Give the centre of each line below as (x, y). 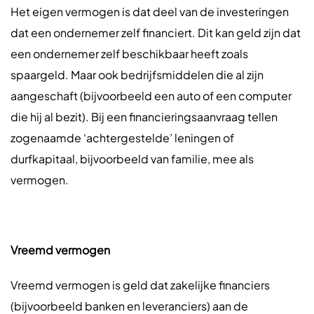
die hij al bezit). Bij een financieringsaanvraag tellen (144, 117)
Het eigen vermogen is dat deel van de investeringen (150, 12)
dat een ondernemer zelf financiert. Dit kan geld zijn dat (156, 33)
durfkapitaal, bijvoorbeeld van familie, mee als (132, 159)
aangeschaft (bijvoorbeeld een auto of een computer (151, 96)
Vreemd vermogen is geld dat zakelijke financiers (140, 285)
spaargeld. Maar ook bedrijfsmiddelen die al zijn (137, 75)
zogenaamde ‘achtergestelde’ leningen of (122, 138)
